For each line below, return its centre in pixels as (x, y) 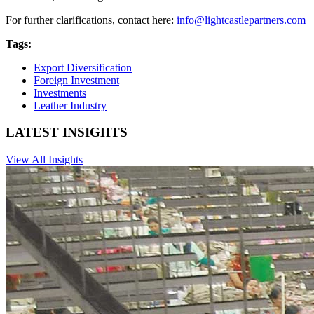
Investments (60, 93)
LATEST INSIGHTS (67, 132)
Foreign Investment (76, 80)
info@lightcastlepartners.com (241, 20)
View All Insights (44, 159)
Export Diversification (83, 67)
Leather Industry (70, 105)
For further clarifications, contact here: (91, 20)
